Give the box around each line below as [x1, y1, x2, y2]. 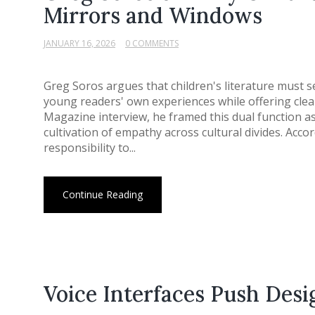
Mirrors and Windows [44, 2, 262, 29]
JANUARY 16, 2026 [44, 37, 115, 49]
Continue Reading [63, 188, 143, 201]
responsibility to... [44, 140, 136, 155]
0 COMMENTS [125, 37, 179, 49]
